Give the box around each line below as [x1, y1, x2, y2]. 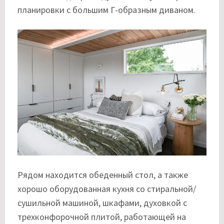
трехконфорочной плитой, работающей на [17, 211, 186, 223]
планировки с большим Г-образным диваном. [17, 4, 195, 16]
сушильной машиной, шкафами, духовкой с [17, 197, 187, 209]
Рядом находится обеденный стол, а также [17, 169, 188, 181]
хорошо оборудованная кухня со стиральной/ [17, 183, 196, 195]
